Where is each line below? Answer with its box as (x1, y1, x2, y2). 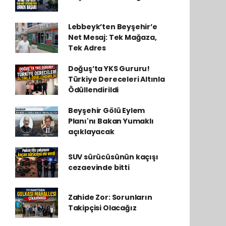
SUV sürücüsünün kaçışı (68, 152, 158, 162)
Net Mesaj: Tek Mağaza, (68, 32, 157, 42)
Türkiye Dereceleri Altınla (68, 74, 165, 84)
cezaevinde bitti (68, 162, 130, 173)
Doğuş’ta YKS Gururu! (68, 64, 150, 74)
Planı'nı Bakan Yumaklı (68, 116, 154, 126)
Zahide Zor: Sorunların (68, 192, 152, 202)
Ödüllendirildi (68, 85, 119, 95)
